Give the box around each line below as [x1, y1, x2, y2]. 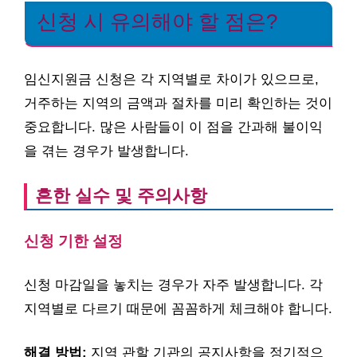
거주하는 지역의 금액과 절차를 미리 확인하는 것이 [24, 95, 332, 111]
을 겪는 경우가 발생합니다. [24, 143, 189, 159]
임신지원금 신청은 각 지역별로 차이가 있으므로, [24, 71, 319, 87]
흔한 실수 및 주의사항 [35, 185, 207, 206]
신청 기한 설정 [24, 233, 123, 250]
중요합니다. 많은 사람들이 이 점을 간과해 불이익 [24, 119, 323, 135]
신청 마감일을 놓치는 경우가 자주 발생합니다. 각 [24, 277, 323, 292]
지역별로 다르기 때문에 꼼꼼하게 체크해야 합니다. [24, 300, 332, 316]
